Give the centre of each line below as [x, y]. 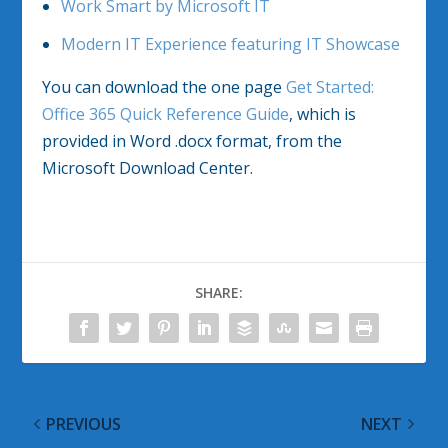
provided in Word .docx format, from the [192, 140]
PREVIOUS [84, 423]
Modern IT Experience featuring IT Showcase [230, 43]
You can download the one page [164, 86]
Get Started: [330, 86]
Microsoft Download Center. [148, 167]
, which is [323, 113]
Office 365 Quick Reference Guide [166, 113]
